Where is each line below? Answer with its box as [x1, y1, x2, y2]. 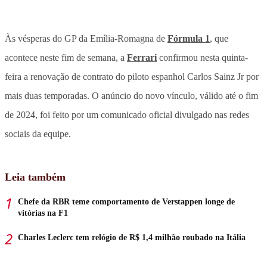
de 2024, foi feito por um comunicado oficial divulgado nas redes [5, 109, 249, 120]
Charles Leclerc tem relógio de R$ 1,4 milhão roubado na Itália [18, 232, 246, 242]
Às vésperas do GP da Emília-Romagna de [5, 33, 167, 44]
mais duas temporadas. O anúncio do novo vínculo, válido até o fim [5, 90, 258, 101]
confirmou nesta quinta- [157, 52, 248, 63]
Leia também [5, 170, 66, 183]
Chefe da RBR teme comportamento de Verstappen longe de [18, 197, 235, 206]
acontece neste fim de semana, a [5, 52, 127, 63]
